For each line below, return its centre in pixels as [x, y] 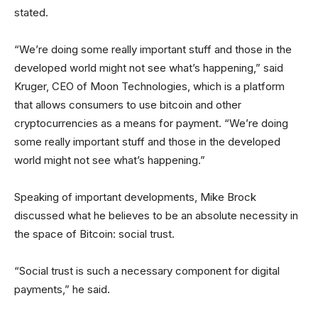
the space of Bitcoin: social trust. [94, 234]
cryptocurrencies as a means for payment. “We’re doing [151, 124]
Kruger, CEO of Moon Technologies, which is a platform [149, 87]
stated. [31, 13]
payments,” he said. [64, 290]
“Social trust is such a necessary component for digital [147, 271]
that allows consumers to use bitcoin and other [128, 105]
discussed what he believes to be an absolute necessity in [156, 216]
